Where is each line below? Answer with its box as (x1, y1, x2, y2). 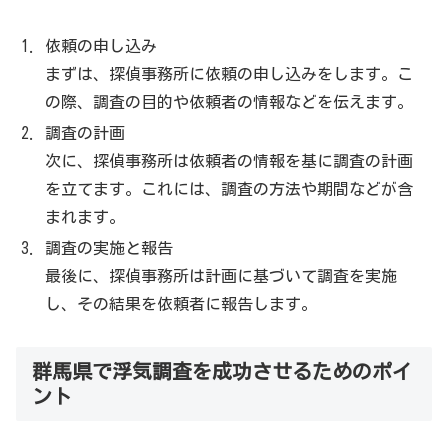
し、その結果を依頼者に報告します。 (45, 296, 318, 313)
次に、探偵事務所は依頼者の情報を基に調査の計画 (45, 153, 414, 170)
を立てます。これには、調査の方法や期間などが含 (45, 181, 414, 198)
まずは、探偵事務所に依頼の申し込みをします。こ (45, 66, 414, 83)
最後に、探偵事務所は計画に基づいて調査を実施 (45, 268, 398, 285)
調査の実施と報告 (45, 240, 174, 257)
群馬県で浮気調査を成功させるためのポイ (32, 361, 412, 382)
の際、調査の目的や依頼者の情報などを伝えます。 (45, 94, 414, 111)
